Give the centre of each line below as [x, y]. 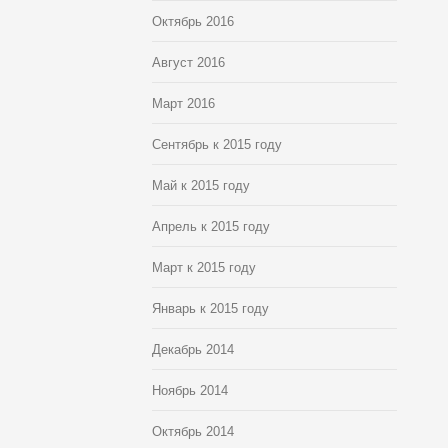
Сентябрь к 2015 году [217, 144]
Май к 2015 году [201, 185]
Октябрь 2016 [193, 21]
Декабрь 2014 [193, 349]
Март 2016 [183, 103]
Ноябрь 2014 [190, 390]
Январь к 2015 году [210, 308]
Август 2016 [188, 62]
